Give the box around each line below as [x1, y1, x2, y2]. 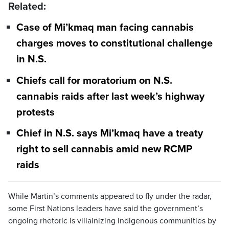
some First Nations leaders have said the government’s [8, 203, 203, 214]
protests [16, 106, 55, 119]
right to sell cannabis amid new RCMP [16, 143, 192, 156]
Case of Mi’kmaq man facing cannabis [16, 21, 194, 34]
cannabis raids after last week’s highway [16, 90, 204, 103]
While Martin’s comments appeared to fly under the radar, [8, 191, 212, 201]
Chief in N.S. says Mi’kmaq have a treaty [16, 127, 203, 140]
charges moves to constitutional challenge [16, 37, 213, 50]
